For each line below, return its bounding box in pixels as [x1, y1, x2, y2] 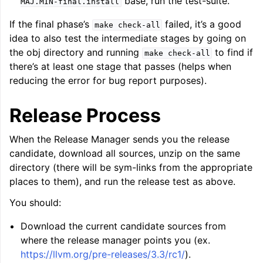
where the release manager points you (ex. [21, 234, 211, 246]
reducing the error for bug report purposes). [9, 75, 207, 86]
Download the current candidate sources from [21, 220, 227, 232]
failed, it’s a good [162, 18, 242, 30]
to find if [212, 46, 254, 58]
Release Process [9, 104, 161, 127]
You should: [9, 197, 61, 208]
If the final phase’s [9, 18, 92, 30]
